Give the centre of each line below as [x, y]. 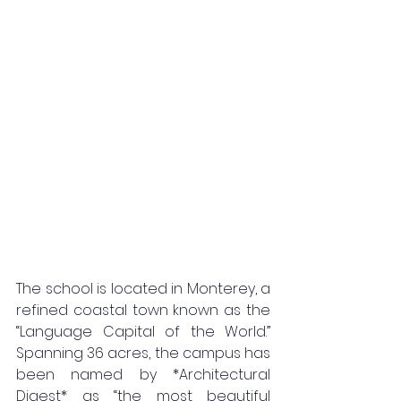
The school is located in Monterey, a [143, 288]
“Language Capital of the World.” [143, 331]
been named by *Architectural [143, 374]
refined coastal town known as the [143, 310]
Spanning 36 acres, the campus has [143, 353]
